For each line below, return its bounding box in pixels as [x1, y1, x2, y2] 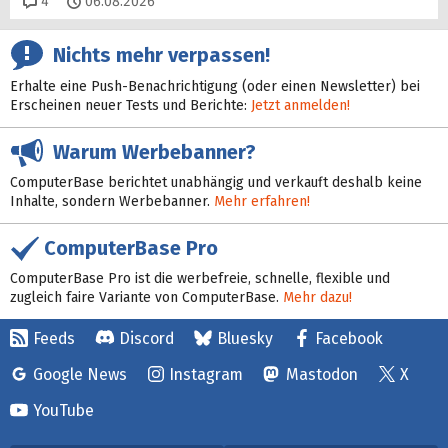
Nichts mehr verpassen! [43, 42, 270, 67]
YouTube [32, 400, 94, 420]
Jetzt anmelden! [251, 97, 350, 115]
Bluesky [216, 328, 273, 348]
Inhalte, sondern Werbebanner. [10, 192, 214, 210]
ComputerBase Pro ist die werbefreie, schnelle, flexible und [10, 269, 390, 287]
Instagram [169, 364, 243, 384]
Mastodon [285, 364, 358, 384]
